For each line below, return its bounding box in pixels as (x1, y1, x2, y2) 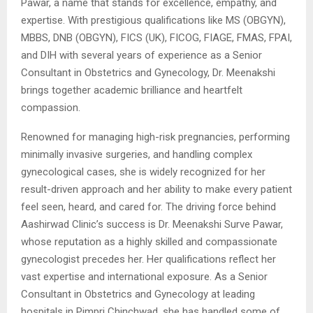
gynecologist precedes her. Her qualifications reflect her (21, 252, 276, 265)
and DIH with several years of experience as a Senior (21, 48, 262, 61)
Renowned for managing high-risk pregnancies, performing (21, 130, 290, 143)
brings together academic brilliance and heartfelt (21, 83, 242, 96)
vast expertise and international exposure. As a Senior (21, 270, 268, 283)
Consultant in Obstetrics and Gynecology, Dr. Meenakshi (21, 66, 275, 79)
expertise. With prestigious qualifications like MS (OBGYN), (21, 13, 286, 27)
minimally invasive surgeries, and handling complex (21, 147, 252, 161)
